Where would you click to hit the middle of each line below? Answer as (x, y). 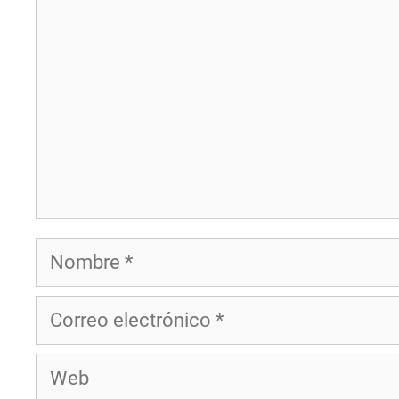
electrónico (84, 344)
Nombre (70, 253)
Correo (64, 311)
